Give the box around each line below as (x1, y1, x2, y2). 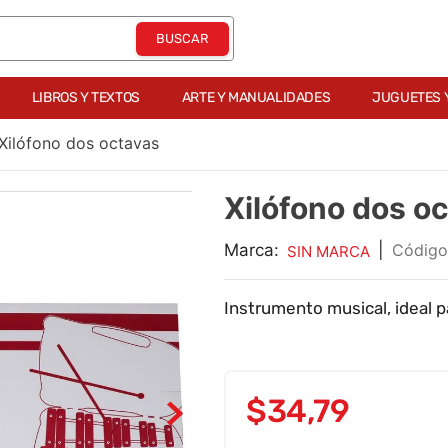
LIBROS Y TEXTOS (31, 89, 140, 106)
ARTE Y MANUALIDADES (181, 89, 331, 106)
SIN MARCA (287, 242, 370, 261)
